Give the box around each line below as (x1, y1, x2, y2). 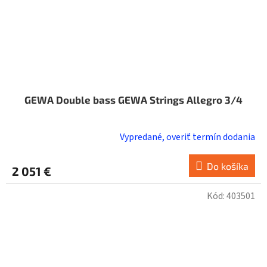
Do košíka (207, 160, 249, 172)
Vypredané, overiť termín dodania (120, 131, 255, 144)
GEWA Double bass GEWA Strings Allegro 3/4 (24, 94, 243, 106)
